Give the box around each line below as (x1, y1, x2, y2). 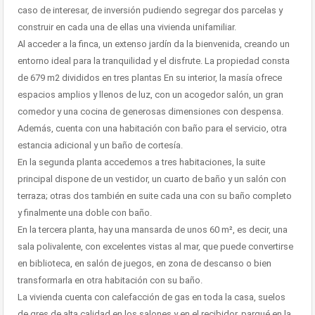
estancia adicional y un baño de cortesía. (18, 140, 183, 151)
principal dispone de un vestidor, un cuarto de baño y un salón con (18, 174, 286, 185)
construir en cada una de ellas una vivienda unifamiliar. (18, 22, 236, 33)
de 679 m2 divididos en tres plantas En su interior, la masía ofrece (18, 72, 282, 84)
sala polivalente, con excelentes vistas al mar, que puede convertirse (18, 241, 293, 252)
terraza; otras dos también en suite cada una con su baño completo (18, 191, 292, 202)
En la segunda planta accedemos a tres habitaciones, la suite (18, 157, 265, 168)
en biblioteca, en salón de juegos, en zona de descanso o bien (18, 258, 271, 269)
